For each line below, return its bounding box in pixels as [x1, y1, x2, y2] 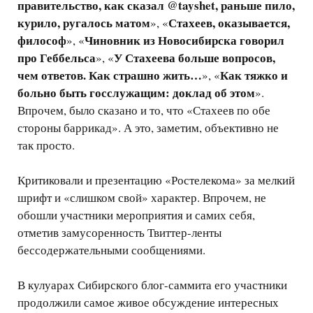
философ [17, 31, 66, 50]
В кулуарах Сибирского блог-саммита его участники [17, 277, 287, 293]
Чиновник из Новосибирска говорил [85, 31, 284, 50]
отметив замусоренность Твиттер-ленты [17, 224, 221, 241]
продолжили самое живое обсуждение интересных [17, 294, 279, 311]
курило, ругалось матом [17, 14, 150, 32]
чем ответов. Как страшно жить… [17, 66, 202, 85]
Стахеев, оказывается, [168, 14, 290, 32]
